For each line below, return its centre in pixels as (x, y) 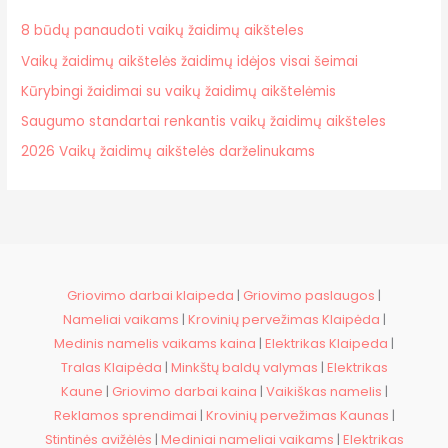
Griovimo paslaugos (309, 296)
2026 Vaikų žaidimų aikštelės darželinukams (168, 152)
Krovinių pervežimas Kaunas (297, 416)
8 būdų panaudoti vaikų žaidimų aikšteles (163, 31)
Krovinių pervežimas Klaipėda (283, 320)
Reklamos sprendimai (125, 416)
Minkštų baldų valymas (244, 368)
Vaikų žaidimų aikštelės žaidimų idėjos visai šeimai (190, 61)
